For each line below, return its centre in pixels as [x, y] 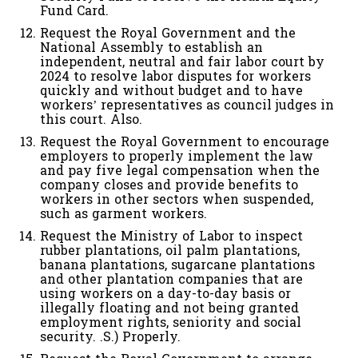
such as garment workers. [123, 214]
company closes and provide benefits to [169, 185]
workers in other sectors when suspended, [177, 200]
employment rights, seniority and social [171, 323]
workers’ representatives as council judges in [187, 105]
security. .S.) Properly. [110, 337]
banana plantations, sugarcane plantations [177, 265]
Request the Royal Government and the [168, 34]
